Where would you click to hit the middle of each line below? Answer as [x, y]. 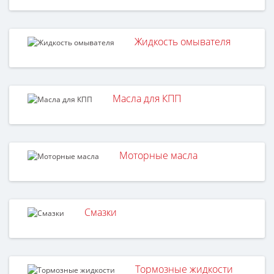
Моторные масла [158, 155]
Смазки [101, 212]
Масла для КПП [147, 98]
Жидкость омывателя [183, 41]
